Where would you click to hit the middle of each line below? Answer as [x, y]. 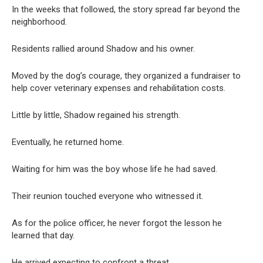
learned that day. [43, 236]
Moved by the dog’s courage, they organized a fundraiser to [126, 76]
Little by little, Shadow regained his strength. [96, 115]
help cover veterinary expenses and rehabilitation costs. [119, 88]
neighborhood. [39, 22]
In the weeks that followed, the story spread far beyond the [126, 10]
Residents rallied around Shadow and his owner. [103, 49]
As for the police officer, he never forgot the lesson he [117, 223]
